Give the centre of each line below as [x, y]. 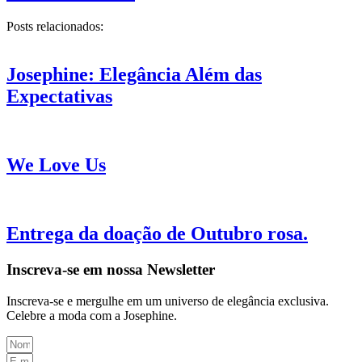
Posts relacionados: [55, 26]
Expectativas [59, 97]
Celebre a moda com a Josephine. [92, 315]
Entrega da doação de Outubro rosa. [157, 234]
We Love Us [56, 165]
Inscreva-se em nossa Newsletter [111, 269]
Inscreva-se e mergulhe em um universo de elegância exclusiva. [168, 301]
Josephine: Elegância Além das [134, 75]
